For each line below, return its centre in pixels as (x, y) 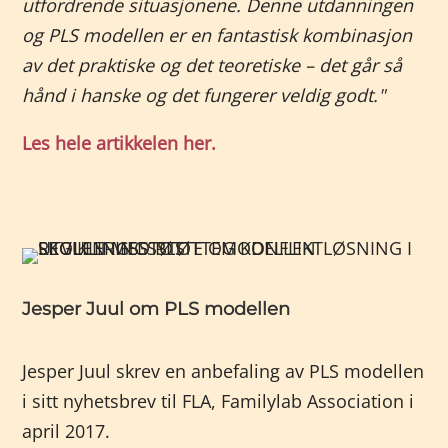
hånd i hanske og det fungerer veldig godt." (204, 95)
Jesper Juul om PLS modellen (156, 309)
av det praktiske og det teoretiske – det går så (212, 65)
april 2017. (66, 431)
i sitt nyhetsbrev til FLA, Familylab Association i (218, 401)
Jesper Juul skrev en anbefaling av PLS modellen (223, 371)
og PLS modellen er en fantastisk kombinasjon (217, 35)
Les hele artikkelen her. (119, 143)
